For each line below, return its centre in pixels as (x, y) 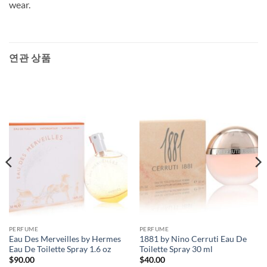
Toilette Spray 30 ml (176, 249)
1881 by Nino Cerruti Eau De (193, 239)
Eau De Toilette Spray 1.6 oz (60, 249)
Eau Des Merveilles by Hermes (65, 239)
